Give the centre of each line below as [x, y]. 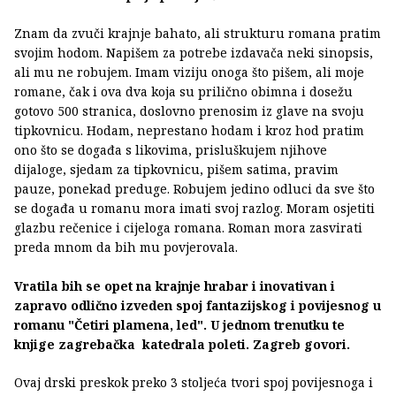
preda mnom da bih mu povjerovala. [126, 247]
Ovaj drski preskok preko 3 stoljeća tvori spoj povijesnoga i [194, 382]
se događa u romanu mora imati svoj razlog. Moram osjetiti [194, 208]
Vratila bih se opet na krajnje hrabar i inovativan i [175, 286]
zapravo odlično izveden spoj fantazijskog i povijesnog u [198, 305]
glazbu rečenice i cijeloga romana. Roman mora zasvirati [188, 227]
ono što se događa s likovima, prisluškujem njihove [171, 149]
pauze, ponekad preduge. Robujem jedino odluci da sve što [194, 188]
